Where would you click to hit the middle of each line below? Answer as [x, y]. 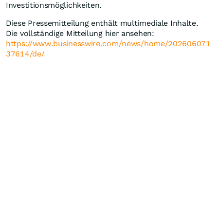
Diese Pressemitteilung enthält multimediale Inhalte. [102, 23]
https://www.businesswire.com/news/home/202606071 [108, 44]
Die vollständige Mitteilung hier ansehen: [80, 33]
